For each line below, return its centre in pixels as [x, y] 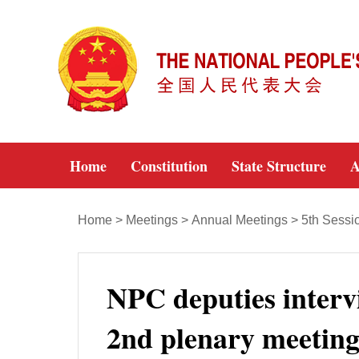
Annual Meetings [240, 220]
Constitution [169, 166]
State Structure [279, 166]
